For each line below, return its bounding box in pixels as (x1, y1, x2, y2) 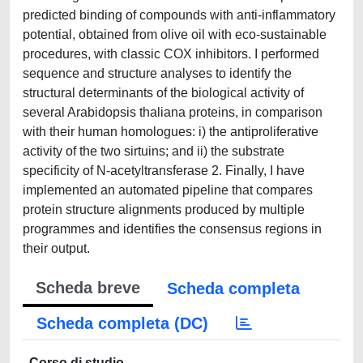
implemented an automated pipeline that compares (23, 183, 313, 197)
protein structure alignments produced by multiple (23, 203, 305, 216)
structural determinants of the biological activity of (23, 86, 304, 100)
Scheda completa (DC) (36, 314, 208, 332)
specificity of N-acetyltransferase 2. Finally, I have (23, 164, 305, 177)
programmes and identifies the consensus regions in (23, 222, 322, 236)
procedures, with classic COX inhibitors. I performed (23, 47, 319, 61)
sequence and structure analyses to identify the (23, 66, 292, 80)
